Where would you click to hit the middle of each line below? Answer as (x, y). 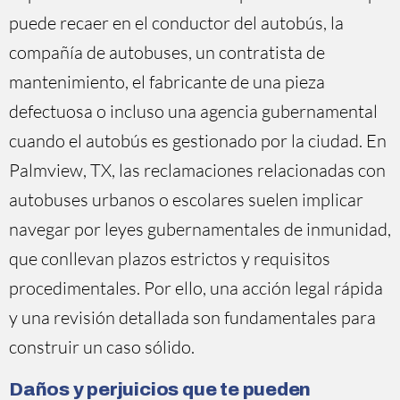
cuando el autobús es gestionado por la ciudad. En (198, 141)
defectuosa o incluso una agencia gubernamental (193, 111)
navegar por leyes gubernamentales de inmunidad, (200, 229)
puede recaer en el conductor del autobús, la (176, 23)
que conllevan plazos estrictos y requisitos (170, 258)
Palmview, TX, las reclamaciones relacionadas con (197, 170)
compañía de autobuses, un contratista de (167, 52)
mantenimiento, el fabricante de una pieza (167, 82)
